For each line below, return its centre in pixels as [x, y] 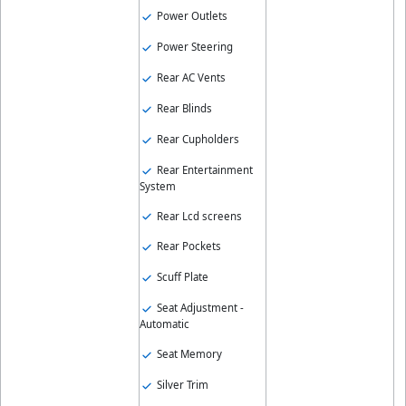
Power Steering [193, 47]
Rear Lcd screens [198, 216]
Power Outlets [190, 16]
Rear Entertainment [203, 169]
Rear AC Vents [189, 77]
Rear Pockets [187, 246]
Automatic [164, 324]
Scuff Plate [181, 277]
